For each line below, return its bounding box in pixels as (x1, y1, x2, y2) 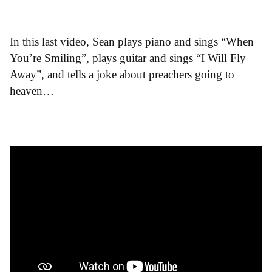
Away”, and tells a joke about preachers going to (10, 68, 234, 81)
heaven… (10, 84, 54, 98)
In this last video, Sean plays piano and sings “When (10, 35, 254, 49)
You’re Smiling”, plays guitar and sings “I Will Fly (10, 52, 246, 65)
